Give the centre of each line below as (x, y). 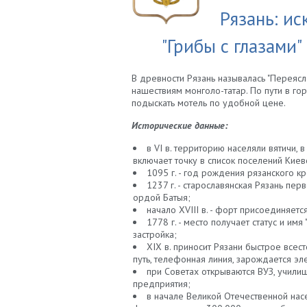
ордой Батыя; (162, 198)
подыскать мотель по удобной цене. (209, 103)
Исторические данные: (180, 126)
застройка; (155, 235)
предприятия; (162, 284)
